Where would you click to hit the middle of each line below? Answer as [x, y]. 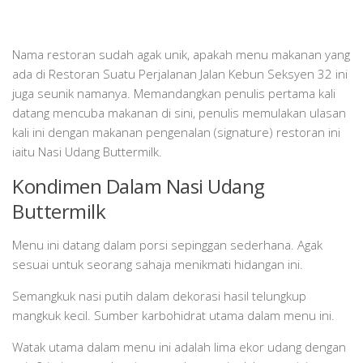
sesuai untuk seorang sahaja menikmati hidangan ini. [158, 265]
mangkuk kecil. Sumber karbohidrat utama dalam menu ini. [173, 316]
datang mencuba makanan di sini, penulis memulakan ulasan [179, 113]
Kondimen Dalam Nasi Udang [139, 186]
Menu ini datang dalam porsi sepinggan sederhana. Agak [167, 245]
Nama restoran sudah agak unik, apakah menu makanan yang [181, 55]
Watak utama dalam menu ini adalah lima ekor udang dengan [179, 347]
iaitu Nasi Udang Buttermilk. [87, 152]
